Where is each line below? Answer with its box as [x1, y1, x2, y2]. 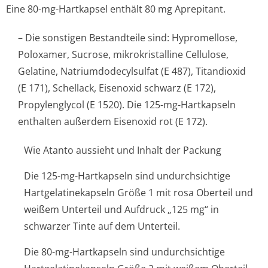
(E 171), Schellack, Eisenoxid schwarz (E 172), [18, 81, 216, 95]
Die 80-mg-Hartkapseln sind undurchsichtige [24, 245, 225, 258]
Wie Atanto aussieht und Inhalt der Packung [24, 144, 221, 157]
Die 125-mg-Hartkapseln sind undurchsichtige [24, 169, 230, 182]
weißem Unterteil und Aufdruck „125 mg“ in [24, 203, 219, 216]
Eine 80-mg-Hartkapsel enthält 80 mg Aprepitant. [6, 2, 226, 16]
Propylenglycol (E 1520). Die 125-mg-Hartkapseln [18, 98, 236, 111]
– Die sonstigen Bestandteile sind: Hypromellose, [18, 31, 237, 44]
